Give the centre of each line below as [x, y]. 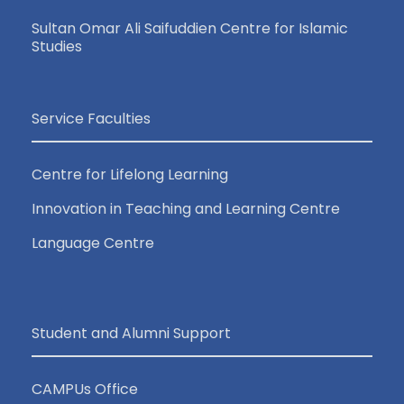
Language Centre [93, 243]
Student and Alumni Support [131, 333]
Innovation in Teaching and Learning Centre [186, 208]
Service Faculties [91, 118]
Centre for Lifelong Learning [130, 174]
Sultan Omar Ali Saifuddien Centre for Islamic [190, 28]
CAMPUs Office [85, 389]
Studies [57, 46]
